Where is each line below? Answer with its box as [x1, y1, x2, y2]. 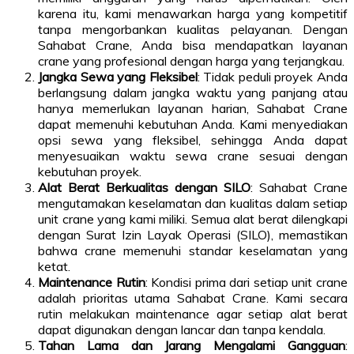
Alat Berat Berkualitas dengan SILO [38, 179, 250, 195]
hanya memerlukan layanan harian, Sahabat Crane [38, 100, 348, 116]
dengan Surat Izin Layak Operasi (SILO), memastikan [38, 226, 348, 243]
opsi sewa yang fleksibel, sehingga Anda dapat [38, 131, 348, 148]
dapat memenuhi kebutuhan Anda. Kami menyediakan [38, 115, 348, 132]
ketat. [38, 258, 70, 274]
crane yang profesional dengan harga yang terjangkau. [38, 52, 345, 69]
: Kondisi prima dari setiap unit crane [145, 273, 348, 290]
